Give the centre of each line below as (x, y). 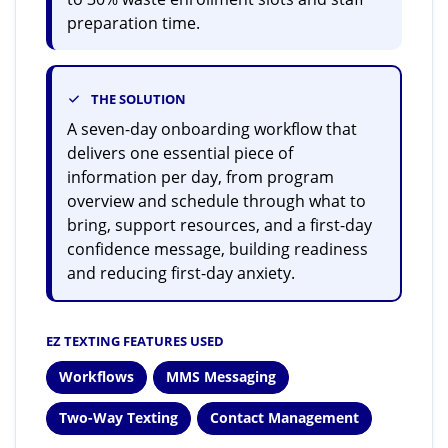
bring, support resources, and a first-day (219, 224)
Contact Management (284, 418)
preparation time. (133, 22)
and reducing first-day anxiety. (181, 272)
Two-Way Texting (118, 418)
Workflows (96, 377)
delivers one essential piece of (180, 152)
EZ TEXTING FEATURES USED (135, 340)
